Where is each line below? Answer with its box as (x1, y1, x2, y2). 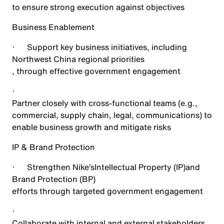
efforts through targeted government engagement (12, 185, 203, 197)
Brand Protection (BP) (12, 173, 95, 185)
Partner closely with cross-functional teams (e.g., (12, 97, 197, 109)
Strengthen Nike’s (27, 161, 94, 173)
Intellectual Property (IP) (94, 161, 185, 173)
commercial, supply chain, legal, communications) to (12, 109, 212, 121)
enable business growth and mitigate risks (12, 121, 171, 133)
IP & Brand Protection (12, 141, 95, 153)
